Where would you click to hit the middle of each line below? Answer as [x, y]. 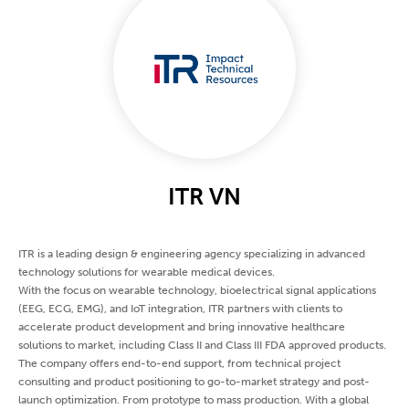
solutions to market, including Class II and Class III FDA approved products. [202, 346]
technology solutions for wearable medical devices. [147, 273]
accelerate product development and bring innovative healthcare [182, 327]
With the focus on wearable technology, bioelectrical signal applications [197, 291]
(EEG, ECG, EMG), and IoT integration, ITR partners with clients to [180, 309]
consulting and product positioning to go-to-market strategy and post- [194, 382]
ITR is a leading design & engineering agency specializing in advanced [192, 254]
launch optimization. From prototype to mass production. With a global [194, 400]
